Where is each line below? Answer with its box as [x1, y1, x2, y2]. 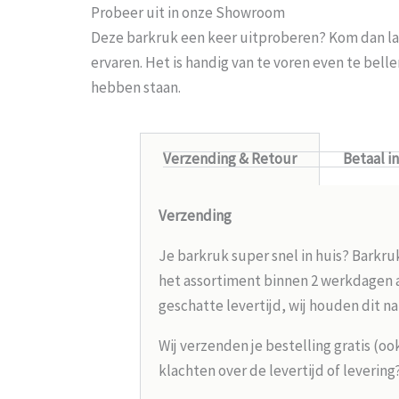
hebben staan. [91, 77, 181, 97]
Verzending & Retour [162, 148, 297, 168]
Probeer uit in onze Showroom [91, 2, 285, 22]
